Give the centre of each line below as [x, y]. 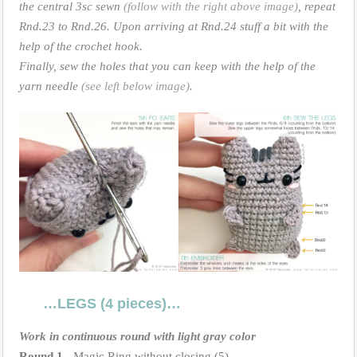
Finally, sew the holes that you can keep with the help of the [167, 66]
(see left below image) [135, 86]
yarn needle [50, 86]
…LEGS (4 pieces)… [112, 303]
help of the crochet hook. [81, 46]
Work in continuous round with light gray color [137, 336]
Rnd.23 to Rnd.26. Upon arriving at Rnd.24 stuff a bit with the [174, 26]
